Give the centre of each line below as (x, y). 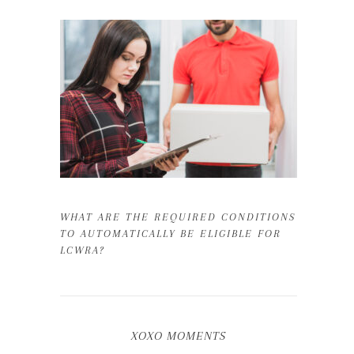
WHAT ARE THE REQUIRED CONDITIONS (178, 217)
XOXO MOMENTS (179, 336)
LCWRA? (83, 250)
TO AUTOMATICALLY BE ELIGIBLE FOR (171, 233)
